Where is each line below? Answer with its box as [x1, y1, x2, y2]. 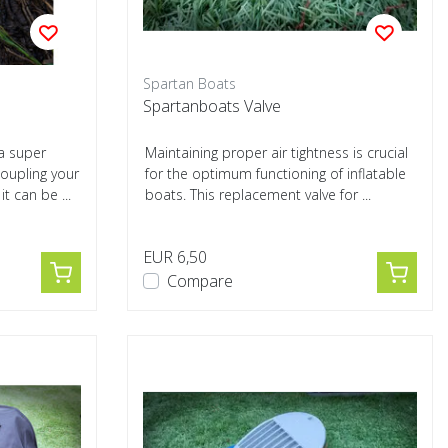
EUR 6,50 [143, 246, 207, 268]
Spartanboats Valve [143, 95, 281, 117]
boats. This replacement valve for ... [145, 185, 371, 204]
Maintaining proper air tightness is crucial [145, 143, 408, 162]
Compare [167, 270, 233, 292]
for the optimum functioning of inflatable [145, 164, 406, 183]
